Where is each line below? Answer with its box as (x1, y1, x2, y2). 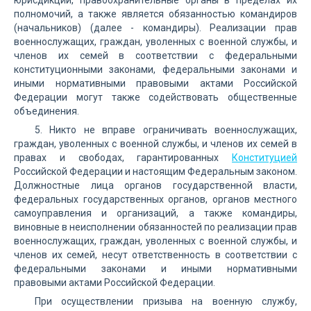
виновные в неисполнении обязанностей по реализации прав (14, 221, 297, 233)
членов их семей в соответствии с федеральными (14, 50, 297, 61)
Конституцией (232, 152, 297, 163)
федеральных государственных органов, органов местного (14, 194, 297, 205)
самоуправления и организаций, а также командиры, (14, 208, 297, 219)
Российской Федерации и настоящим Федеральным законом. (14, 166, 297, 177)
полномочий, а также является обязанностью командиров (14, 8, 297, 19)
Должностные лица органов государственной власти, (14, 180, 297, 191)
